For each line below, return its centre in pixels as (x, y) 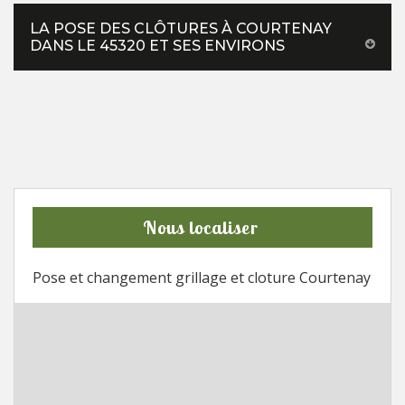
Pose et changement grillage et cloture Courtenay (202, 277)
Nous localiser (200, 227)
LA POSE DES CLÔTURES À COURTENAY (181, 28)
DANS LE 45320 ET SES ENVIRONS (157, 45)
